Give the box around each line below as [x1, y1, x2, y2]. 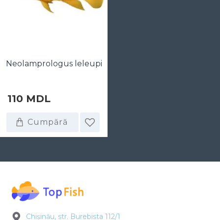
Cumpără [27, 117, 68, 127]
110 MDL [7, 93, 51, 105]
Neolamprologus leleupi [5, 59, 102, 68]
